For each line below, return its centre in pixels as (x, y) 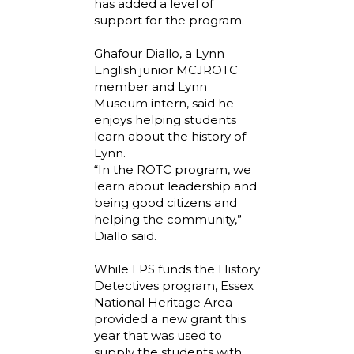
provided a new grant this (170, 318)
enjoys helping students (165, 119)
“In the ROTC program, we (173, 169)
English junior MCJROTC (166, 70)
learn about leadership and (175, 186)
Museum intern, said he (164, 103)
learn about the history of (170, 136)
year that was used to (158, 335)
